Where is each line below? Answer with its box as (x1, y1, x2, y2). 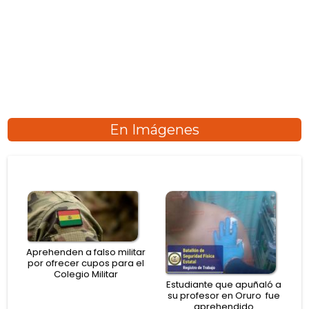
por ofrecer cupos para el (27, 256, 144, 270)
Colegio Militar (53, 267, 118, 281)
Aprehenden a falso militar (26, 245, 146, 259)
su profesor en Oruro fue (167, 289, 280, 303)
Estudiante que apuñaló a (166, 278, 281, 292)
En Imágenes (110, 121, 199, 138)
